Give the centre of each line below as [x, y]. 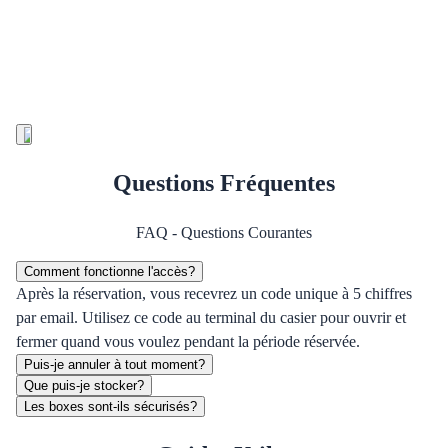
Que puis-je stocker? [84, 386]
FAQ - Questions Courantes [224, 233]
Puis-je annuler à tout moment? [114, 365]
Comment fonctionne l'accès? [109, 272]
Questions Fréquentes [224, 183]
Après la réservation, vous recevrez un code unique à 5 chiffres [214, 294]
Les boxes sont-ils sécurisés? [110, 407]
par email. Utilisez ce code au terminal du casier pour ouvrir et [211, 318]
